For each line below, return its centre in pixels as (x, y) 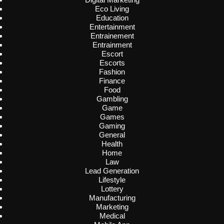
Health (112, 144)
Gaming (112, 126)
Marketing (112, 207)
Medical (112, 216)
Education (112, 18)
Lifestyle (112, 180)
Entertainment (112, 27)
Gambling (112, 99)
